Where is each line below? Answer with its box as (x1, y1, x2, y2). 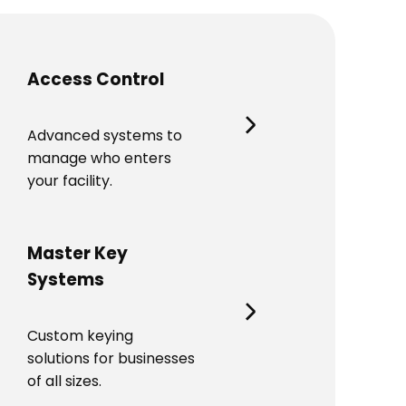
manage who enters (27, 148, 171, 169)
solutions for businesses (27, 347, 195, 369)
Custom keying (27, 324, 133, 346)
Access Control (27, 67, 164, 92)
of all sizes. (27, 370, 101, 391)
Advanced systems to (27, 125, 182, 147)
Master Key (27, 240, 128, 266)
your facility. (27, 170, 112, 192)
